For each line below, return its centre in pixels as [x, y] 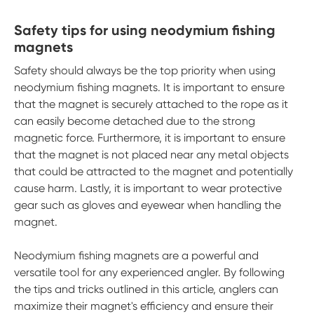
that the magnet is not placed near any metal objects [151, 155]
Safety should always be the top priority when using [145, 70]
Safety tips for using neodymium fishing [145, 30]
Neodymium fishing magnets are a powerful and [136, 255]
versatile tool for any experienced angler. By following [149, 272]
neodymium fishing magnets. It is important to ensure [149, 87]
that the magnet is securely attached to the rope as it [151, 104]
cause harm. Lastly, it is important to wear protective [148, 188]
